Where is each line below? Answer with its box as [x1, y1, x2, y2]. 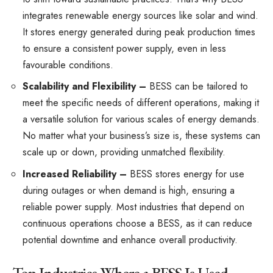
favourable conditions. [23, 57, 113, 72]
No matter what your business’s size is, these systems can [23, 129, 260, 143]
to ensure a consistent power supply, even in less [23, 41, 226, 55]
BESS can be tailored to [149, 79, 248, 93]
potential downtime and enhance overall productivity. [23, 232, 238, 247]
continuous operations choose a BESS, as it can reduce [23, 216, 252, 230]
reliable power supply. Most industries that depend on [23, 199, 244, 214]
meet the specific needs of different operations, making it [23, 96, 259, 110]
